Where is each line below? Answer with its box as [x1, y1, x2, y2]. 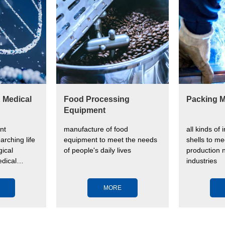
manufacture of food [64, 125, 128, 134]
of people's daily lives [64, 146, 131, 155]
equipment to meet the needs [64, 136, 157, 144]
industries [186, 157, 217, 165]
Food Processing [64, 95, 130, 104]
